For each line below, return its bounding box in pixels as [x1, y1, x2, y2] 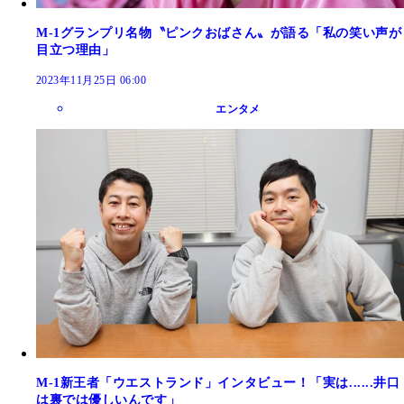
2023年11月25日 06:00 [36, 74, 147, 87]
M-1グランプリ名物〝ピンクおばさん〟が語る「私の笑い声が [36, 26, 402, 41]
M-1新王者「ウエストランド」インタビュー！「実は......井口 [36, 375, 400, 390]
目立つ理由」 [36, 43, 115, 58]
